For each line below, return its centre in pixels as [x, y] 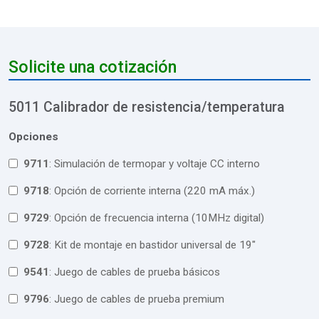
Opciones [33, 136]
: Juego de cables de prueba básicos [137, 272]
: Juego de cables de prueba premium [139, 299]
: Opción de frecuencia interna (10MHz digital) [159, 218]
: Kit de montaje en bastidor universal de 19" [155, 245]
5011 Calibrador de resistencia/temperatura [147, 107]
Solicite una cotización [93, 67]
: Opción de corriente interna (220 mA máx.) [155, 190]
